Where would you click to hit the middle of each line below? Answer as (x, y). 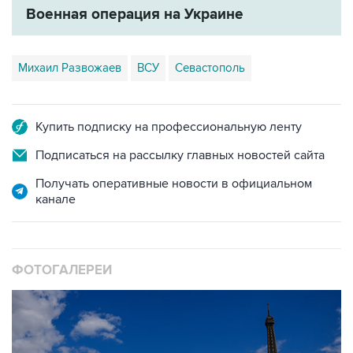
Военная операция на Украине (135, 14)
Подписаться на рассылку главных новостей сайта (180, 155)
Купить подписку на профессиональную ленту (169, 126)
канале (56, 199)
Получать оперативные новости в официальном (174, 183)
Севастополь (210, 67)
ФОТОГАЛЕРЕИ (62, 270)
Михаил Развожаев (70, 67)
